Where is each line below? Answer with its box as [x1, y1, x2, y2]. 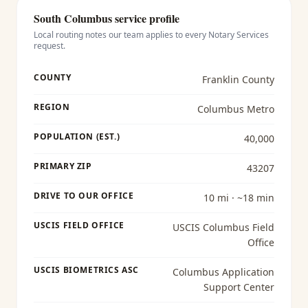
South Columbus [34, 10, 112, 26]
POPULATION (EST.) [34, 131, 120, 142]
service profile [112, 10, 179, 26]
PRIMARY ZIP [34, 160, 92, 172]
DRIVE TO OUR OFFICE [34, 190, 134, 201]
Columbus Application [172, 265, 274, 278]
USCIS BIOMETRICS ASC [34, 264, 139, 276]
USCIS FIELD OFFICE [34, 219, 124, 231]
